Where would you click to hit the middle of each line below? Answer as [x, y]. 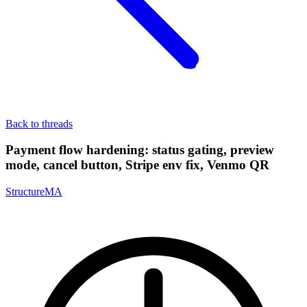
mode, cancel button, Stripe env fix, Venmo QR [137, 165]
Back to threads [39, 123]
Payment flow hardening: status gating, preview [140, 150]
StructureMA [34, 192]
